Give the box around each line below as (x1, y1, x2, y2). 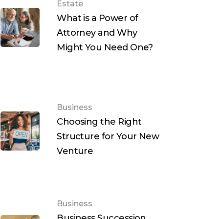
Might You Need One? (57, 42, 153, 53)
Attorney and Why (57, 27, 137, 39)
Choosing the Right (57, 116, 142, 128)
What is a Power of (57, 13, 138, 24)
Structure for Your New (57, 131, 159, 142)
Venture (57, 146, 93, 157)
